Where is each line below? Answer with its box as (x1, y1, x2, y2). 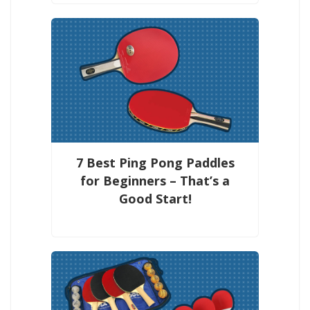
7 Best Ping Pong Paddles (75, 154, 235, 171)
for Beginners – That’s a (80, 172, 230, 189)
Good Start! (118, 190, 192, 207)
